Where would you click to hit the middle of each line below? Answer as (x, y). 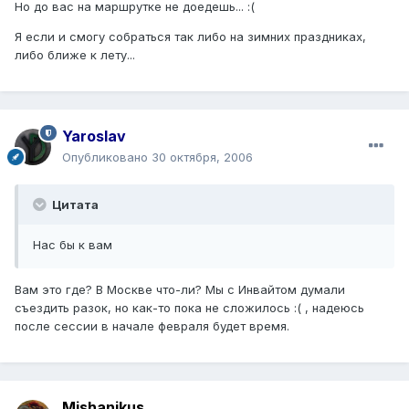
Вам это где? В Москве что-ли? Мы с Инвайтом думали (180, 289)
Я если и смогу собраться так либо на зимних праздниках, (190, 36)
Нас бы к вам (73, 244)
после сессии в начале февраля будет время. (152, 325)
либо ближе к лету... (75, 54)
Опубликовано (107, 157)
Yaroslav (94, 136)
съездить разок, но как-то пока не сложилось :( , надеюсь (189, 307)
